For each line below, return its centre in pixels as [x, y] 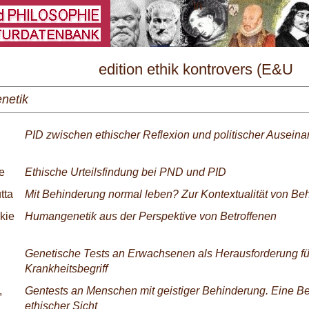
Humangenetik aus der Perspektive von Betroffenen [151, 216]
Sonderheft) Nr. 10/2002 [196, 92]
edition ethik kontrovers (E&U [196, 69]
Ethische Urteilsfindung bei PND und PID [126, 172]
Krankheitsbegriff [66, 269]
